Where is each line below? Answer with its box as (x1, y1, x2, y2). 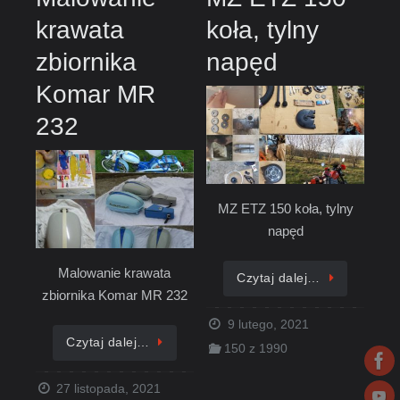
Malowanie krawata (58, 264, 171, 280)
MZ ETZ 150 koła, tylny (217, 200, 354, 216)
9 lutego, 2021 (227, 318, 309, 332)
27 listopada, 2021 (56, 382, 162, 396)
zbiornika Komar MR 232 (41, 287, 187, 303)
